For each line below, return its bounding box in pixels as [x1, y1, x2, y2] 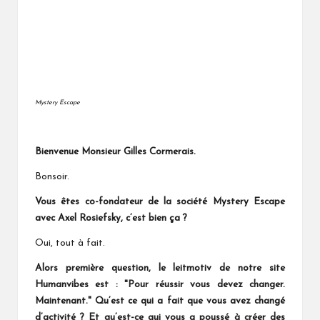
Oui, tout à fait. [35, 238, 105, 248]
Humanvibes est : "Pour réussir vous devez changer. [35, 279, 285, 289]
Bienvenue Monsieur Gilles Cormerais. [35, 146, 196, 156]
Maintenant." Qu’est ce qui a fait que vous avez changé [35, 296, 285, 306]
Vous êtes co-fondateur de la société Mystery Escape [35, 196, 285, 206]
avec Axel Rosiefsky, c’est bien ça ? [35, 213, 187, 223]
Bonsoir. [35, 171, 69, 181]
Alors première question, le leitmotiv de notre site [35, 263, 285, 273]
